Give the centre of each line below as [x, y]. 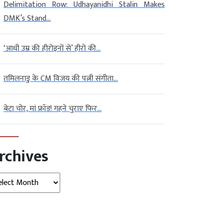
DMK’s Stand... [27, 18]
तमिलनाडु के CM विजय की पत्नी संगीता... [61, 78]
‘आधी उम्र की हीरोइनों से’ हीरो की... [52, 48]
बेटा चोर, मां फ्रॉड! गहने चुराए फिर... [53, 109]
